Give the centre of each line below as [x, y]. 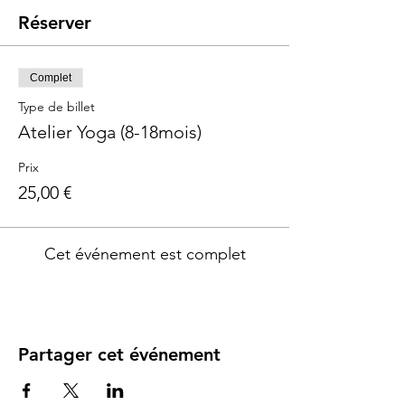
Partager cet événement [119, 355]
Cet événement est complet [145, 254]
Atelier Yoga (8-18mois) [110, 132]
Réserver [55, 23]
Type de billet [57, 107]
